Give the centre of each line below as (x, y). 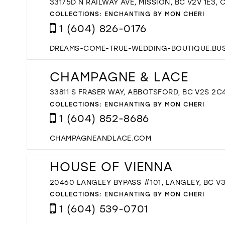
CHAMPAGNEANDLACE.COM (101, 138)
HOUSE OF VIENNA (111, 167)
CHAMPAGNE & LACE (119, 76)
